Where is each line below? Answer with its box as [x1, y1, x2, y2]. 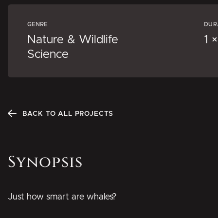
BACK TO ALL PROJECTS [22, 110, 114, 118]
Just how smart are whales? [8, 193, 117, 202]
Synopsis [8, 152, 83, 173]
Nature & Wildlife [27, 34, 118, 46]
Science [27, 49, 69, 61]
